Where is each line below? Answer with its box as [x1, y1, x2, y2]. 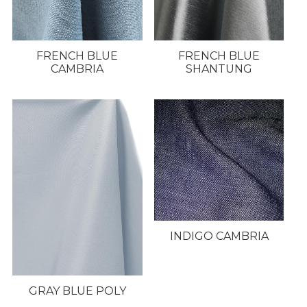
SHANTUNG [186, 62, 253, 76]
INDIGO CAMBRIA [169, 230, 269, 243]
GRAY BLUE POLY [28, 284, 126, 297]
